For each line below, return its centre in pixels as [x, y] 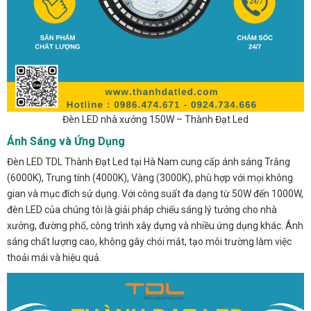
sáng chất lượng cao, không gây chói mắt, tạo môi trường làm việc [149, 242]
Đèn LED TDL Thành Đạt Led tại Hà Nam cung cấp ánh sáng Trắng [149, 162]
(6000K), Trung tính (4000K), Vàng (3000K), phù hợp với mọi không [150, 178]
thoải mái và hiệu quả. [54, 258]
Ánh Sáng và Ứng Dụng [66, 142]
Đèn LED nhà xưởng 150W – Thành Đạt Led [155, 120]
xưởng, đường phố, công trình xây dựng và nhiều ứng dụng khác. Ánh [155, 226]
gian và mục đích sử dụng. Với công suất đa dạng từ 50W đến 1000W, [155, 194]
